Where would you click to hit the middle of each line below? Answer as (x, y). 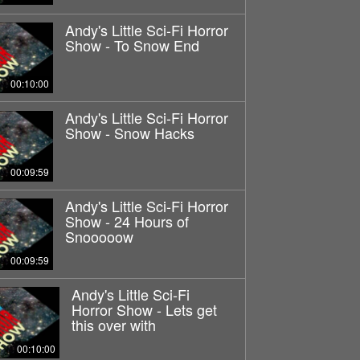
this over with (113, 325)
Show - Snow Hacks (129, 133)
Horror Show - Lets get (144, 310)
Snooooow (99, 237)
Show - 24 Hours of (127, 221)
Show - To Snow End (132, 45)
